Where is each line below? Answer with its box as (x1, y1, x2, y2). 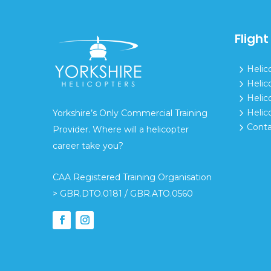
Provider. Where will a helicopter (53, 124, 189, 135)
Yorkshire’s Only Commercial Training (53, 108, 207, 119)
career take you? (53, 140, 123, 151)
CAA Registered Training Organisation (53, 172, 212, 183)
